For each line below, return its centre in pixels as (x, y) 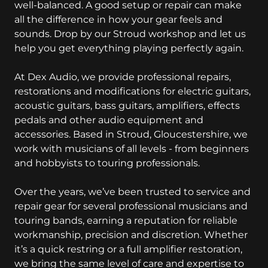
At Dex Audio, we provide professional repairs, (123, 77)
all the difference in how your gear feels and (118, 19)
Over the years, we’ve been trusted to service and (133, 192)
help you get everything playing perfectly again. (129, 48)
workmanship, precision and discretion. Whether (131, 235)
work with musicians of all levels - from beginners (132, 149)
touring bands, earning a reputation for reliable (126, 220)
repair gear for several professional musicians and (131, 206)
